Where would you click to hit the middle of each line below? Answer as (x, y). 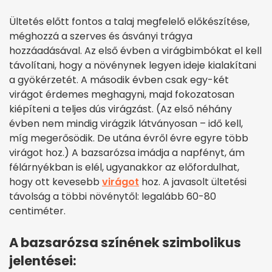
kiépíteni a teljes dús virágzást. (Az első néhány (121, 109)
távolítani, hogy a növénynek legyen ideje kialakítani (133, 66)
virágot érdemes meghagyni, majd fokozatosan (122, 95)
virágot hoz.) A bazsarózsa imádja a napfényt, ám (127, 153)
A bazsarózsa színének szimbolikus (125, 243)
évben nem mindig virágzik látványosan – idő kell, (126, 124)
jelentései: (43, 261)
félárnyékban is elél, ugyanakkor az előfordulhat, (124, 168)
